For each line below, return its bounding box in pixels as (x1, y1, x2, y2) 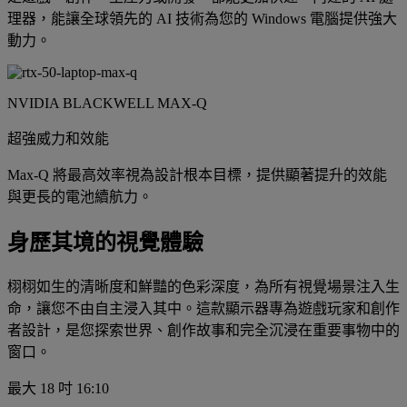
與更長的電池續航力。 (7, 189, 153, 205)
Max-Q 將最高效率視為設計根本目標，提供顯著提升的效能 (7, 167, 387, 184)
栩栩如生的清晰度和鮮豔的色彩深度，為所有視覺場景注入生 (7, 279, 400, 295)
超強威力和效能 (7, 131, 109, 147)
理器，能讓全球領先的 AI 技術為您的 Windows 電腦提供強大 (7, 11, 397, 27)
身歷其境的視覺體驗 (7, 231, 203, 255)
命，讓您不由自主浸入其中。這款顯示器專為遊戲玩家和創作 (7, 301, 400, 317)
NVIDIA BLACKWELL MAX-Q (7, 95, 207, 112)
